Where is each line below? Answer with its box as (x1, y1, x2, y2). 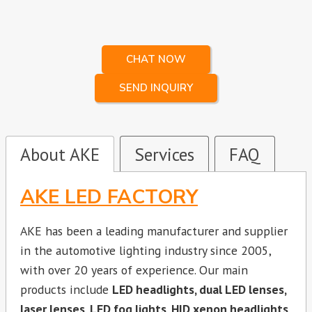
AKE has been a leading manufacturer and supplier (20, 222, 288, 239)
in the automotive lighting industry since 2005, (20, 242, 271, 258)
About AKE (20, 143, 100, 166)
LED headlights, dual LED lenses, (112, 281, 286, 297)
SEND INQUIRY (119, 81, 193, 95)
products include (20, 281, 112, 297)
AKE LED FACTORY (20, 184, 198, 211)
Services (134, 143, 194, 166)
